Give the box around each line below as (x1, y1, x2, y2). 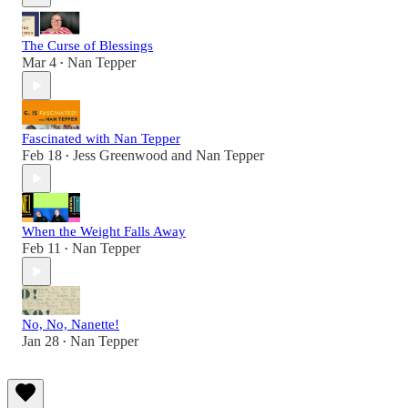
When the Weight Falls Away (22, 224, 186, 240)
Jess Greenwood (73, 148, 168, 164)
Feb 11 (22, 240, 61, 257)
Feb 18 (22, 148, 62, 164)
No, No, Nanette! (22, 317, 119, 332)
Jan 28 (22, 333, 59, 350)
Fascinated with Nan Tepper (22, 131, 180, 147)
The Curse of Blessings (22, 38, 153, 54)
